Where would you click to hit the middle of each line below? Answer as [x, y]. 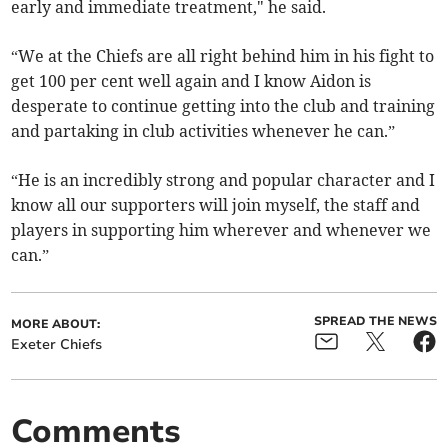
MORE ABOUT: [56, 324]
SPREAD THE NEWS [375, 321]
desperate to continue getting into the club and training [223, 106]
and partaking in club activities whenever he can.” [203, 131]
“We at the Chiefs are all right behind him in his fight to [223, 56]
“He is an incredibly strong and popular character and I [223, 180]
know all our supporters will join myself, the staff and [216, 205]
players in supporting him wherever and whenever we [221, 230]
